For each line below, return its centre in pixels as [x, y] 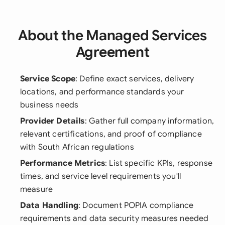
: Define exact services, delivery [135, 79]
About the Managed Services [113, 35]
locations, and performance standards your [102, 92]
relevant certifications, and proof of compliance [111, 134]
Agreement [113, 52]
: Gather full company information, [149, 121]
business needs [49, 105]
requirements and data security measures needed [115, 218]
